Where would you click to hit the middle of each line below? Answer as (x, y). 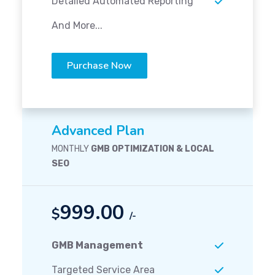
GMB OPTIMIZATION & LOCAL (153, 149)
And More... (77, 26)
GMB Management (97, 246)
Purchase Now (99, 66)
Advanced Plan (98, 131)
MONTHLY (71, 149)
